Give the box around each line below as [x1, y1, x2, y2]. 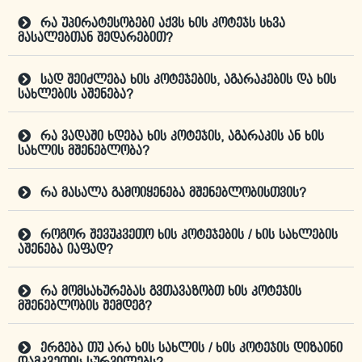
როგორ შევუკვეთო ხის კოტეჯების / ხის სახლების [40, 229, 338, 243]
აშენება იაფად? [18, 243, 113, 258]
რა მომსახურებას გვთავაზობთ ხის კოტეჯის [40, 285, 301, 300]
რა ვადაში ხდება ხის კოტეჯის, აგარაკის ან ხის [40, 130, 324, 145]
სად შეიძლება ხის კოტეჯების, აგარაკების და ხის [40, 74, 336, 88]
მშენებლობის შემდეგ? [18, 300, 152, 314]
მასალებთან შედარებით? [18, 32, 173, 46]
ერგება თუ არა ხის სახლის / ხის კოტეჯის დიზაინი [40, 342, 343, 356]
